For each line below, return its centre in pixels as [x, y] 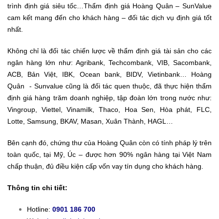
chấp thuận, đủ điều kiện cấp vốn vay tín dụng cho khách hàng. [105, 166]
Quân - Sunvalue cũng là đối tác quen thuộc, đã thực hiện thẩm [109, 86]
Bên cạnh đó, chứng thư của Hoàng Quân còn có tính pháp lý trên [109, 143]
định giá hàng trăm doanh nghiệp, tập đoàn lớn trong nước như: [109, 98]
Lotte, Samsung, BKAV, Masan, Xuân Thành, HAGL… [90, 121]
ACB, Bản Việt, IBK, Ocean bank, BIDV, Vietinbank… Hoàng [109, 75]
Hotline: [40, 209]
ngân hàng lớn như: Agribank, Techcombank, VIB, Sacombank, [109, 63]
